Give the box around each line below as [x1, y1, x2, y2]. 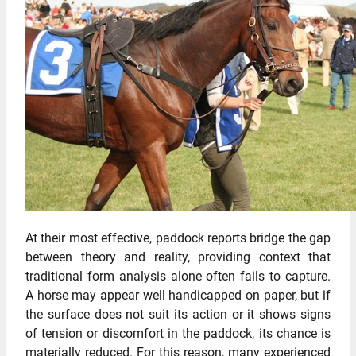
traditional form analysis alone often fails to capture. [25, 268, 331, 284]
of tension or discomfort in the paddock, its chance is [25, 325, 331, 341]
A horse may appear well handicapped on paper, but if [25, 287, 331, 303]
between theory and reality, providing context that [25, 249, 331, 265]
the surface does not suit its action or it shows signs [25, 306, 331, 322]
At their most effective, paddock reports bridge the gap [25, 230, 331, 246]
